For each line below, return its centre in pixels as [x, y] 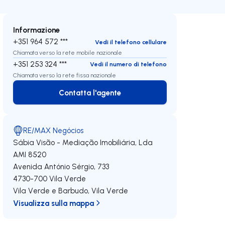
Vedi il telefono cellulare [131, 42]
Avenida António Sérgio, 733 [61, 166]
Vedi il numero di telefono [128, 64]
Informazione [37, 30]
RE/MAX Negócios [53, 130]
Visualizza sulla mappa [54, 203]
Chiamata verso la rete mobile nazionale [68, 52]
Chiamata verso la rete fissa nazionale [65, 75]
